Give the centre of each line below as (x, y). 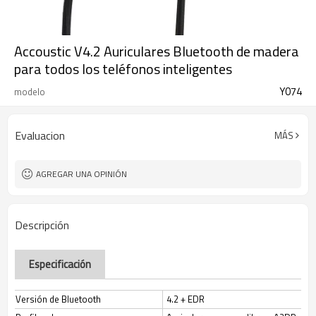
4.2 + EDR (186, 299)
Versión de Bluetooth (58, 299)
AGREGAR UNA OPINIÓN (81, 174)
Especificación (60, 264)
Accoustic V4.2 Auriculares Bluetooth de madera (157, 51)
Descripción (42, 225)
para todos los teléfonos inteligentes (123, 69)
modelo (30, 92)
